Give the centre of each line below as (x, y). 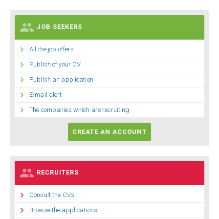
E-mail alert (46, 95)
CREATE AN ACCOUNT (109, 132)
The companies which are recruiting (79, 110)
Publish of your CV (55, 65)
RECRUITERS (58, 173)
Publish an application (61, 80)
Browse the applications (63, 210)
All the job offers (52, 49)
